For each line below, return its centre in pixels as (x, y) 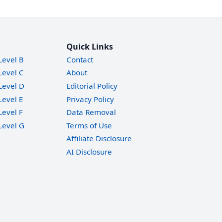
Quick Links (90, 47)
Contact (80, 59)
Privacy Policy (90, 99)
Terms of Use (89, 125)
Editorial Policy (92, 86)
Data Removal (91, 112)
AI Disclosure (89, 151)
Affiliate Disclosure (99, 139)
